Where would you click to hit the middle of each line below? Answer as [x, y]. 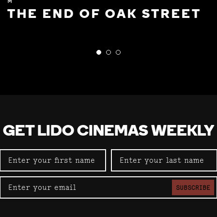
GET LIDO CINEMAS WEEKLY [108, 132]
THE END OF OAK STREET [104, 15]
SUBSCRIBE [193, 188]
